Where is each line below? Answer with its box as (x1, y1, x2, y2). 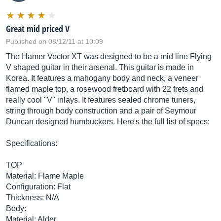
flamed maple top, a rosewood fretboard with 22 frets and (6, 85, 203, 93)
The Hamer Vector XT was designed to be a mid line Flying (6, 52, 212, 61)
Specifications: (6, 139, 57, 147)
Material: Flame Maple (6, 172, 84, 180)
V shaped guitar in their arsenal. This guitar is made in (6, 63, 194, 72)
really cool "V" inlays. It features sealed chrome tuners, (6, 96, 195, 104)
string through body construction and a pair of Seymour (6, 107, 196, 115)
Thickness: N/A (6, 193, 59, 202)
